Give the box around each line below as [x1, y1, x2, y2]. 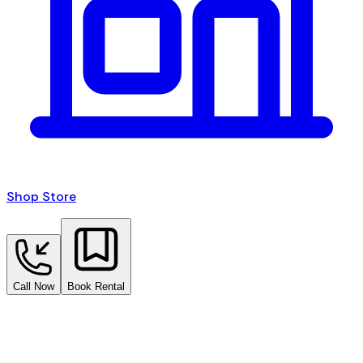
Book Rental [67, 280, 125, 293]
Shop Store [6, 187, 76, 205]
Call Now [13, 280, 54, 293]
